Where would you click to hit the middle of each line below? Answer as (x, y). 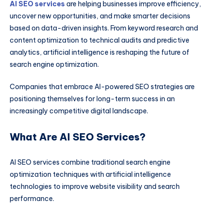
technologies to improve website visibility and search (95, 186)
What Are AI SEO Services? (78, 137)
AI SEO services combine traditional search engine (90, 162)
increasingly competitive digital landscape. (79, 111)
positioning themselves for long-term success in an (92, 99)
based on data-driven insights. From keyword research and (104, 28)
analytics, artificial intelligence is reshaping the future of (100, 53)
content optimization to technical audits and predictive (100, 40)
